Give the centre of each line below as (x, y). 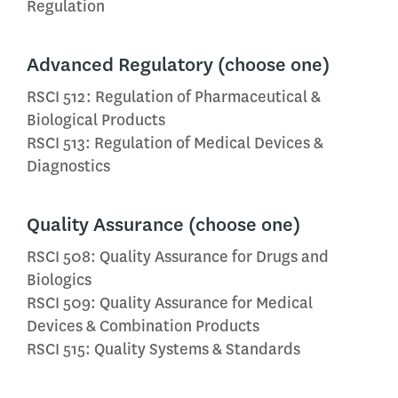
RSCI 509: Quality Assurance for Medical (170, 303)
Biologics (59, 280)
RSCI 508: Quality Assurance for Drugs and (178, 257)
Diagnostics (68, 166)
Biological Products (96, 120)
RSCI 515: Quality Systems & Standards (163, 349)
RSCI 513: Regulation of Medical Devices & (175, 143)
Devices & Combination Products (143, 326)
